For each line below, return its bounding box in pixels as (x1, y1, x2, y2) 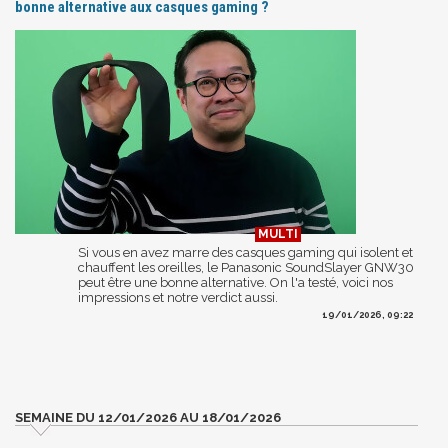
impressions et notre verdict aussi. (78, 289, 278, 305)
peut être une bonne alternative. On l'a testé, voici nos (78, 274, 393, 290)
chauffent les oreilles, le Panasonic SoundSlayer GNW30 (78, 259, 414, 275)
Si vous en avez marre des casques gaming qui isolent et (78, 244, 413, 260)
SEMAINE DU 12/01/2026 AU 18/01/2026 (15, 409, 281, 425)
